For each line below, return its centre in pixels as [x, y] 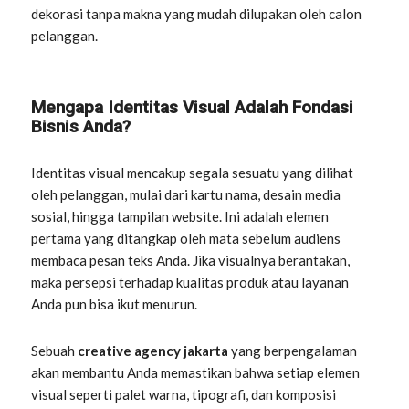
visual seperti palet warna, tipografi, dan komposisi [184, 394]
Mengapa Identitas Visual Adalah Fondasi [193, 108]
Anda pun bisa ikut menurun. [115, 304]
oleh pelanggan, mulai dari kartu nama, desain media [186, 195]
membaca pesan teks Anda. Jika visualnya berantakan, [191, 261]
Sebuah [55, 350]
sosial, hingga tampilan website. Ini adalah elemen [180, 217]
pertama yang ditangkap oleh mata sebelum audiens [186, 239]
